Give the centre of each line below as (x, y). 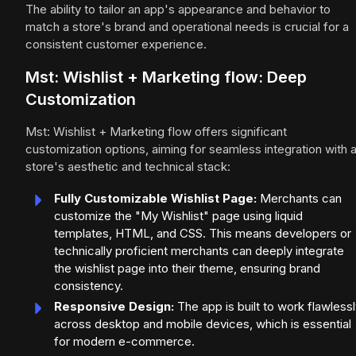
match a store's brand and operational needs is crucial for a (187, 27)
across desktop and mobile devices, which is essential (203, 324)
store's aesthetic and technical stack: (128, 167)
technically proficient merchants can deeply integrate (199, 251)
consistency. (89, 286)
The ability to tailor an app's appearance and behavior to (178, 10)
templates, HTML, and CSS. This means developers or (203, 234)
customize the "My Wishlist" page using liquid (178, 216)
